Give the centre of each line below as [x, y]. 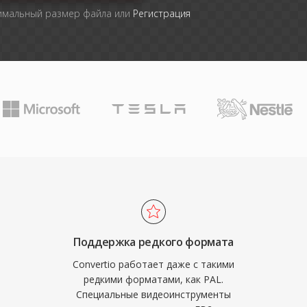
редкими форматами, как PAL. [153, 279]
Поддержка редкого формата [153, 242]
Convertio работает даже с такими [153, 264]
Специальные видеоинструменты [153, 294]
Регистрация [161, 13]
